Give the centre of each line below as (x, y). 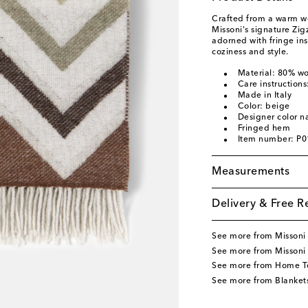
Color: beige (264, 107)
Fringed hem (264, 129)
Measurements (251, 172)
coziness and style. (250, 52)
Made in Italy (264, 96)
